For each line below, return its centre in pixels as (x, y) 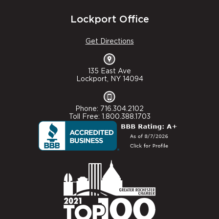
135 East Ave (109, 72)
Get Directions (109, 42)
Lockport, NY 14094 (109, 79)
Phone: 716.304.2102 (109, 109)
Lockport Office (109, 20)
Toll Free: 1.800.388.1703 (109, 117)
